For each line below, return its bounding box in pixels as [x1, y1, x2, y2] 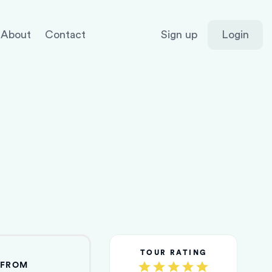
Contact [45, 29, 86, 41]
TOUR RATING [140, 249, 207, 256]
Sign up [161, 29, 197, 41]
